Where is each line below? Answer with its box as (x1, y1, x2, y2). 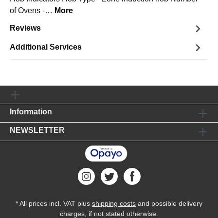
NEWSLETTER (10, 126, 65, 134)
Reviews (10, 24, 41, 33)
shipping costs (92, 200, 136, 207)
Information (10, 108, 52, 116)
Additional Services (10, 43, 82, 52)
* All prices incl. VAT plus (16, 200, 92, 207)
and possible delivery (136, 200, 202, 207)
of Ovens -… (10, 6, 54, 15)
